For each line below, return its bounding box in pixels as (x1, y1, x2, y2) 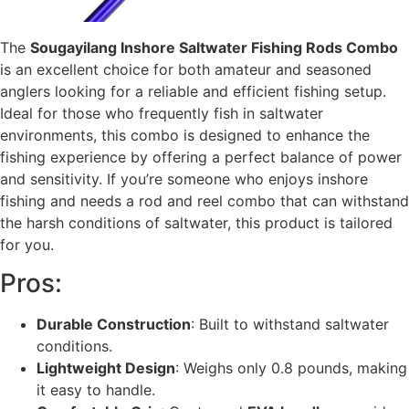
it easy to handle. (37, 381, 155, 400)
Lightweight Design (37, 359, 175, 378)
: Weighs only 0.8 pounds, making (175, 359, 407, 378)
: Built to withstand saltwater (191, 315, 389, 334)
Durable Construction (37, 315, 191, 334)
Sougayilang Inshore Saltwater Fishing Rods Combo (30, 37, 398, 57)
